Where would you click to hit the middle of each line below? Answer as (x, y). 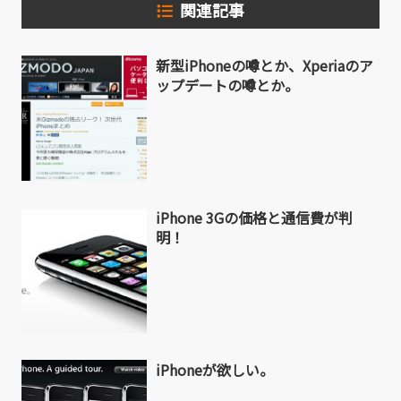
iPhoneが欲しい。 (215, 370)
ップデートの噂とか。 (227, 85)
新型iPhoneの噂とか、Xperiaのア (264, 66)
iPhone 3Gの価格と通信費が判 (254, 218)
